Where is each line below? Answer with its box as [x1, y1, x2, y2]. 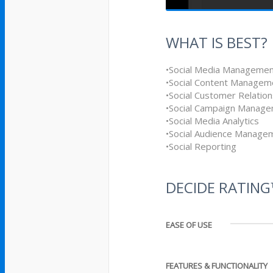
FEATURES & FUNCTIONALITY [166, 260, 268, 271]
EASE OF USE [166, 219, 213, 230]
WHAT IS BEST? [166, 32, 268, 52]
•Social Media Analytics [166, 115, 260, 127]
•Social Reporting [166, 140, 237, 152]
